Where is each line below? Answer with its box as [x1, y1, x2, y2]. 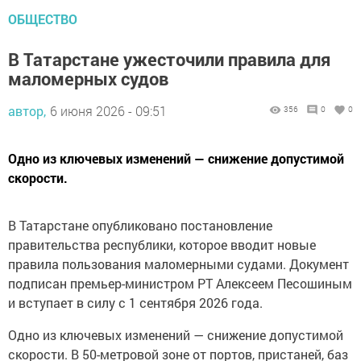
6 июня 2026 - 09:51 [50, 102, 167, 120]
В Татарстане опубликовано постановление [8, 217, 272, 234]
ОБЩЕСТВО [8, 10, 77, 28]
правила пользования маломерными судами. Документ [8, 255, 349, 273]
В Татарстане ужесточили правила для [8, 48, 330, 72]
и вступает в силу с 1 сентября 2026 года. [8, 294, 263, 312]
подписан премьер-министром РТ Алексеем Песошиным [8, 275, 352, 293]
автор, [8, 102, 46, 120]
